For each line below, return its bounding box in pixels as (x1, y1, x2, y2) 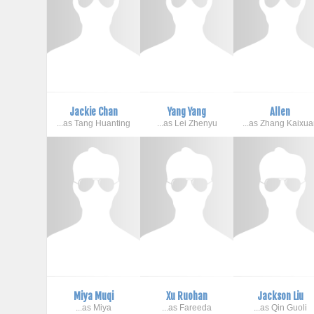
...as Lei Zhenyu (156, 118, 217, 128)
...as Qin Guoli (253, 302, 307, 313)
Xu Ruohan (166, 289, 208, 303)
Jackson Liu (257, 289, 303, 303)
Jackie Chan (69, 104, 118, 118)
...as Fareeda (162, 302, 212, 313)
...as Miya (76, 302, 112, 313)
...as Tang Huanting (57, 118, 131, 128)
